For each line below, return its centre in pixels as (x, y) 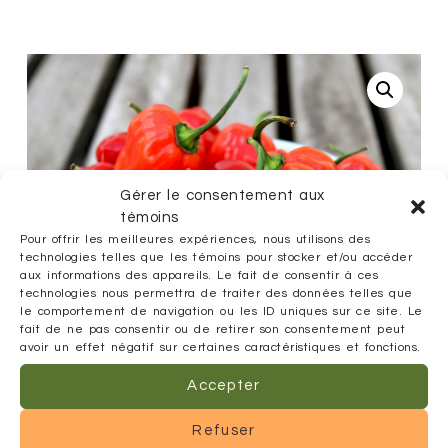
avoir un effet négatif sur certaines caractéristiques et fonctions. (220, 347)
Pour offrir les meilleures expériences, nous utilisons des (195, 239)
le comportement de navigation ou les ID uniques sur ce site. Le (221, 311)
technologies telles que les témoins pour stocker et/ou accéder (216, 257)
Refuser (224, 430)
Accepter (224, 385)
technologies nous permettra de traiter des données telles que (216, 293)
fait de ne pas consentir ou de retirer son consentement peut (212, 329)
